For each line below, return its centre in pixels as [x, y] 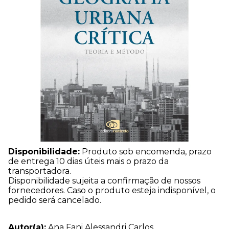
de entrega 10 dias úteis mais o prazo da [88, 161]
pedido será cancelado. [55, 200]
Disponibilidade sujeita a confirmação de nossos [104, 180]
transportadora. [40, 171]
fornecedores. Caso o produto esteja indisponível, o [112, 190]
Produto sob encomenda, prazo [146, 151]
